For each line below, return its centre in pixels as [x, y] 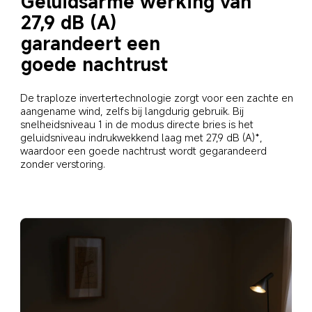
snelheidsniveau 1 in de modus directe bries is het [139, 124]
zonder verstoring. [63, 163]
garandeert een [93, 43]
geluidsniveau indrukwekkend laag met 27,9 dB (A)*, [143, 137]
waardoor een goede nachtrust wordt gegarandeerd [145, 150]
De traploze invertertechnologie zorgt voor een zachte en [158, 97]
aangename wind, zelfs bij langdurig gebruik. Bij [134, 110]
